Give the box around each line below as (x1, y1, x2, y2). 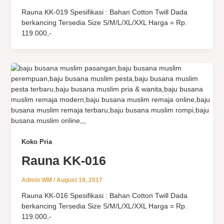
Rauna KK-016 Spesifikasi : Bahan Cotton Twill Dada (21, 191, 187, 200)
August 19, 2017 (56, 176, 102, 184)
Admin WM (21, 176, 53, 184)
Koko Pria (21, 138, 52, 146)
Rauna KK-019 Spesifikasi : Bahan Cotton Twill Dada (21, 8, 187, 16)
